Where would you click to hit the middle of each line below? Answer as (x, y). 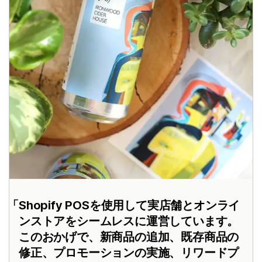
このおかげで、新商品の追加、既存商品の (129, 237)
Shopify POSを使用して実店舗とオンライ (130, 205)
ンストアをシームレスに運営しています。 (129, 221)
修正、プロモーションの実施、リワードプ (129, 252)
